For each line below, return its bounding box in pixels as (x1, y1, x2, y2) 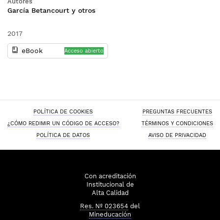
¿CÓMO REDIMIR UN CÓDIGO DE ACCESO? (7, 120, 119, 127)
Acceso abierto (64, 48, 104, 54)
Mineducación (89, 211, 131, 218)
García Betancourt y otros (7, 6, 95, 14)
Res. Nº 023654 (80, 202, 128, 210)
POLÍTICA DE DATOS (36, 132, 90, 138)
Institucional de (86, 181, 134, 188)
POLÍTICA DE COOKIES (33, 108, 93, 115)
